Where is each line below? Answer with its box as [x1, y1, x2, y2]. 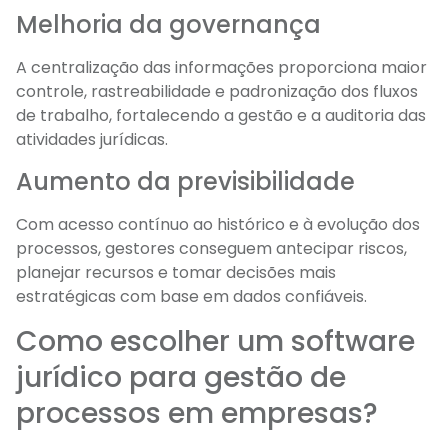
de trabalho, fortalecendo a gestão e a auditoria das [16, 104, 426, 127]
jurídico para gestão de [16, 357, 346, 397]
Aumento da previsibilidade [16, 165, 355, 199]
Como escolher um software [16, 321, 415, 361]
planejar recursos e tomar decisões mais [16, 261, 336, 285]
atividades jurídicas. [16, 128, 168, 151]
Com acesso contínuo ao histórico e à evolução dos [16, 213, 420, 237]
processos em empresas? [16, 393, 378, 433]
